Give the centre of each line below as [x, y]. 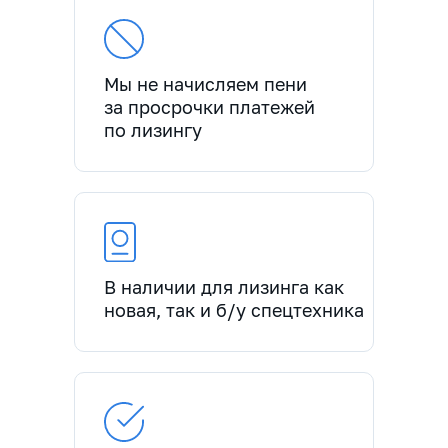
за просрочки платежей [209, 107]
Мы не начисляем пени [205, 84]
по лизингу [153, 130]
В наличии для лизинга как [224, 287]
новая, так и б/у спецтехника [234, 310]
